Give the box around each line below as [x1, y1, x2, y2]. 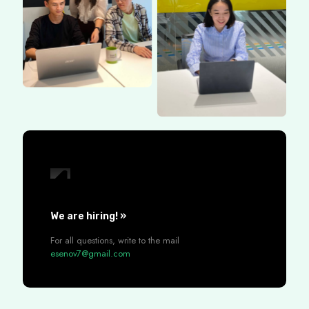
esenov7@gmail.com [50, 247, 130, 261]
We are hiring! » [50, 210, 126, 223]
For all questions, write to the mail [50, 234, 179, 248]
